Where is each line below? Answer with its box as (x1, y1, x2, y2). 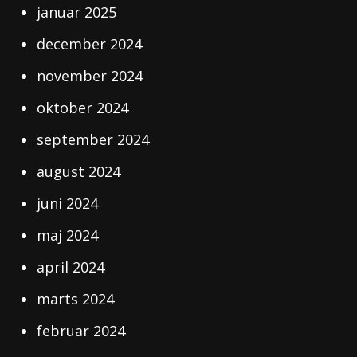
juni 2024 (37, 194, 99, 213)
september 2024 (37, 130, 150, 149)
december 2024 (37, 34, 143, 53)
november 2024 (37, 66, 143, 85)
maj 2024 (37, 226, 99, 245)
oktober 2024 (37, 98, 129, 117)
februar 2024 (37, 321, 126, 340)
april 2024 (37, 257, 105, 277)
